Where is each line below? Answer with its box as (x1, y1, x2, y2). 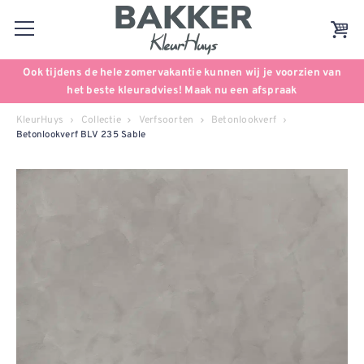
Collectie (80, 113, 121, 127)
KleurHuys (16, 113, 64, 127)
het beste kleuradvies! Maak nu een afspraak (67, 84, 297, 97)
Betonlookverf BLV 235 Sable (16, 129, 146, 141)
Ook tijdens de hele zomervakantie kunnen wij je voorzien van (23, 66, 341, 80)
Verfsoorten (138, 113, 194, 127)
